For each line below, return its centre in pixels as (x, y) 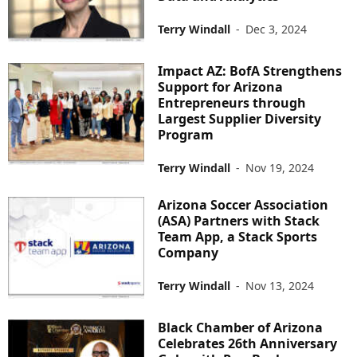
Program (186, 135)
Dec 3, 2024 (277, 29)
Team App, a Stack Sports (238, 237)
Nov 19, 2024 (280, 168)
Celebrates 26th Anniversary (248, 344)
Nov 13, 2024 (280, 286)
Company (188, 253)
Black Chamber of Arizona (241, 328)
